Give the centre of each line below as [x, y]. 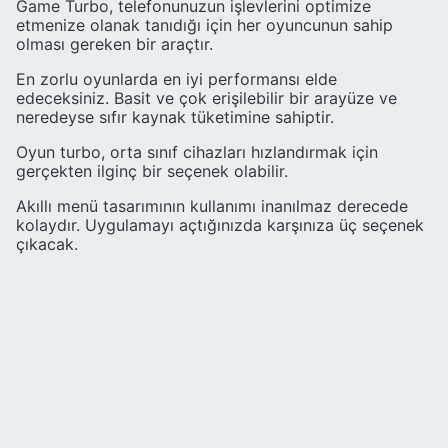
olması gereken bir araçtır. [114, 43]
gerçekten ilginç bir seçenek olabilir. [152, 170]
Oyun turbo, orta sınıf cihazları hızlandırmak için [197, 151]
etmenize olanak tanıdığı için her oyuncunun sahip [204, 24]
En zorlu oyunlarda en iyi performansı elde [176, 78]
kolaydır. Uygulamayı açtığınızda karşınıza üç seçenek [220, 224]
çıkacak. [47, 243]
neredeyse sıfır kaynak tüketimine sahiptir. [175, 116]
